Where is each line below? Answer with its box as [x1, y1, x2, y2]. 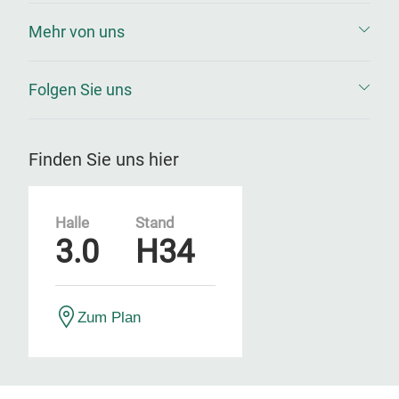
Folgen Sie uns [28, 80, 132, 99]
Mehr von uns [28, 22, 125, 41]
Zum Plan [77, 309, 141, 325]
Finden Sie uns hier [28, 149, 179, 170]
